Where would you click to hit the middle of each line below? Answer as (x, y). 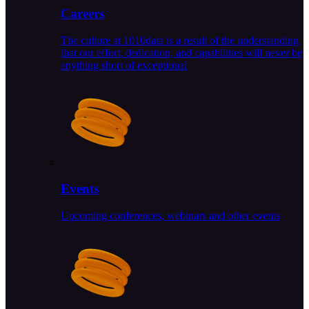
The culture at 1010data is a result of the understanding (180, 41)
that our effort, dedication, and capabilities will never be (181, 53)
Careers (82, 14)
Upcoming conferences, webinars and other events (170, 215)
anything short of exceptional (124, 66)
